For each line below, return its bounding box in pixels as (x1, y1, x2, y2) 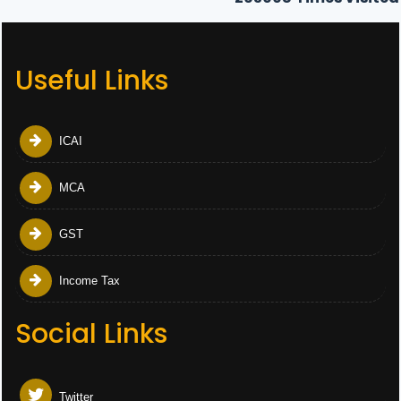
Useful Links (15, 62, 168, 99)
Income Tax (55, 274, 120, 287)
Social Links (15, 315, 167, 353)
